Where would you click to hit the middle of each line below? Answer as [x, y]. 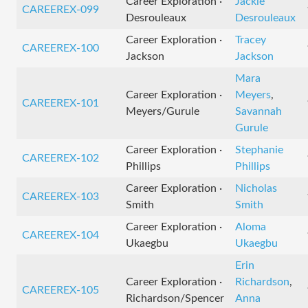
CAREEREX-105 [60, 290]
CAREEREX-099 [60, 10]
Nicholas [256, 188]
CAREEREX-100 [60, 48]
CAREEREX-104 [60, 235]
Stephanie [259, 150]
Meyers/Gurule [163, 111]
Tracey [251, 40]
